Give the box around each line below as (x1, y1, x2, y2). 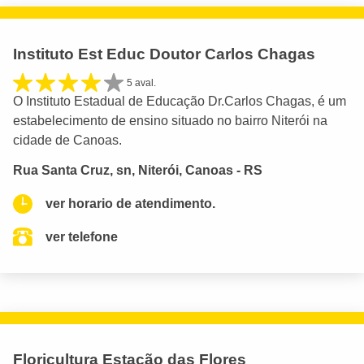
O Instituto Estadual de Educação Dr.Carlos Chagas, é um (13, 94, 346, 109)
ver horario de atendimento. (45, 197, 215, 211)
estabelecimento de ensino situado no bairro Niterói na (13, 114, 327, 128)
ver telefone (45, 230, 118, 245)
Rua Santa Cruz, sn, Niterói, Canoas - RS (13, 163, 262, 178)
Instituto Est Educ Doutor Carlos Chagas (13, 45, 315, 63)
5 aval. (127, 77, 156, 89)
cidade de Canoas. (13, 133, 122, 148)
